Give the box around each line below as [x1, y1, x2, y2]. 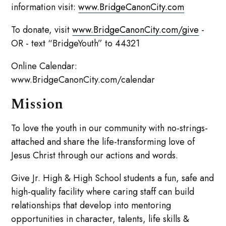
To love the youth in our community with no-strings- [11, 122, 208, 135]
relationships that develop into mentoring [11, 199, 172, 212]
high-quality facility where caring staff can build [11, 185, 195, 199]
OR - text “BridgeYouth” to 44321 [11, 37, 140, 50]
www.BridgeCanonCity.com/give [72, 23, 199, 37]
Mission [11, 93, 64, 116]
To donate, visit [11, 23, 73, 37]
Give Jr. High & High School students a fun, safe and [11, 172, 214, 185]
